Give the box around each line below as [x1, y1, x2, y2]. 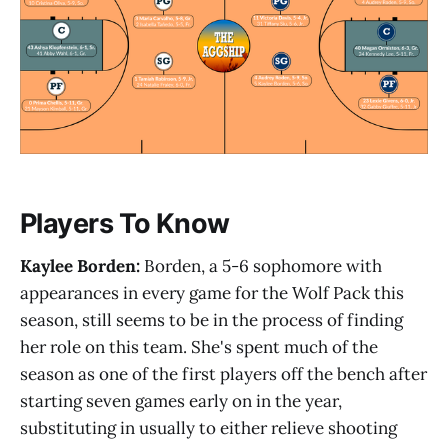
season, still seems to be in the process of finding [20, 309, 403, 332]
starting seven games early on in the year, [20, 390, 342, 413]
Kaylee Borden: [20, 255, 144, 278]
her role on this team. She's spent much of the [20, 336, 378, 359]
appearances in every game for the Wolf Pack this [20, 282, 404, 305]
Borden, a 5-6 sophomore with [144, 255, 382, 278]
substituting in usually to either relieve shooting [20, 417, 397, 440]
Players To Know [20, 207, 230, 241]
